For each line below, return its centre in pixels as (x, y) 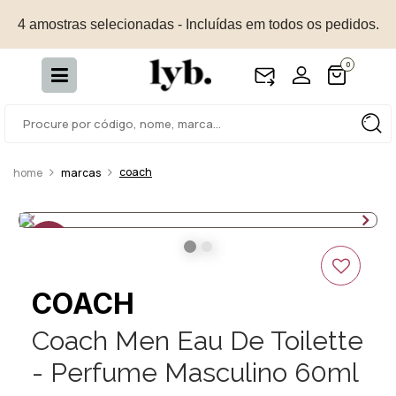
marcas (81, 173)
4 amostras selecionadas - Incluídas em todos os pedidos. (198, 24)
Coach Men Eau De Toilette (198, 341)
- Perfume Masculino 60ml (195, 373)
